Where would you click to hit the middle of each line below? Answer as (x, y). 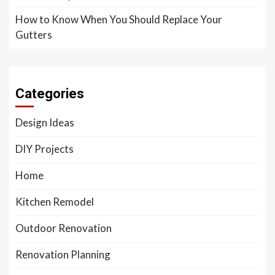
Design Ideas (45, 123)
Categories (50, 94)
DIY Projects (45, 149)
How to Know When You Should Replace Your (119, 20)
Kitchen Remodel (55, 202)
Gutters (34, 35)
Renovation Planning (63, 255)
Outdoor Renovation (64, 228)
